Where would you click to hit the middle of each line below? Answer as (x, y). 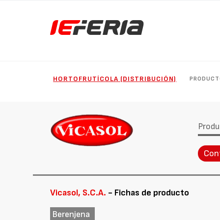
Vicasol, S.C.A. (78, 193)
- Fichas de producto (148, 193)
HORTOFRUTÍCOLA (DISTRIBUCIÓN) (115, 79)
